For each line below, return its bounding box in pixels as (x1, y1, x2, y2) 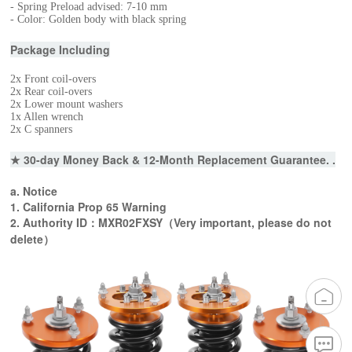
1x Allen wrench (10, 111, 84, 123)
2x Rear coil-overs (10, 86, 93, 97)
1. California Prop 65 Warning (10, 199, 167, 214)
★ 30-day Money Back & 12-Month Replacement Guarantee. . (10, 152, 336, 167)
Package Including (10, 42, 111, 57)
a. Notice (10, 183, 58, 199)
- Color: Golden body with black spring (10, 13, 187, 25)
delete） (10, 231, 55, 247)
